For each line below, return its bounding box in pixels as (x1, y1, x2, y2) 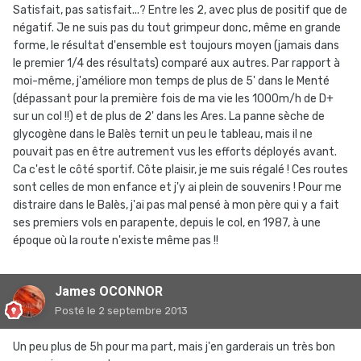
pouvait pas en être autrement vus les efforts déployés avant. (13, 145, 337, 160)
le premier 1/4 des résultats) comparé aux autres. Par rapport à (13, 56, 340, 71)
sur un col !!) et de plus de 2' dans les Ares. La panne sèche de (13, 110, 325, 124)
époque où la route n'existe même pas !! (13, 234, 218, 248)
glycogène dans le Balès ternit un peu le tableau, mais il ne (13, 127, 313, 142)
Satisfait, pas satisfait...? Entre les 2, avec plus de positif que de (13, 3, 347, 18)
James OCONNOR (55, 284, 163, 300)
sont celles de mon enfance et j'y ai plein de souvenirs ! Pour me (13, 180, 342, 195)
